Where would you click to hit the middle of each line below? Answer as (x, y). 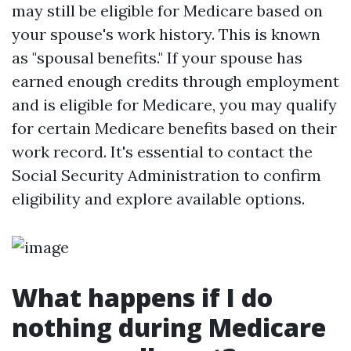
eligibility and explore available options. (158, 199)
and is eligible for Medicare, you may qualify (174, 105)
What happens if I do (142, 297)
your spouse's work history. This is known (166, 34)
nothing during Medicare (169, 327)
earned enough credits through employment (175, 81)
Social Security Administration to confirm (166, 175)
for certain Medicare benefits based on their (174, 128)
